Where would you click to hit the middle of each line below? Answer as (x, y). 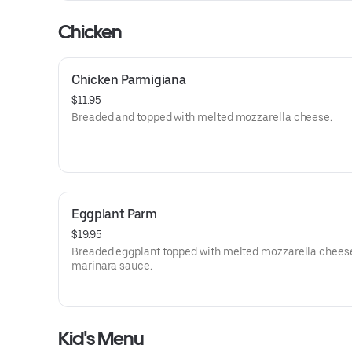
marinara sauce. (112, 266)
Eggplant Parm (114, 214)
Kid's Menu (101, 338)
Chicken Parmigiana (129, 80)
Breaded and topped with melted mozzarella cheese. (202, 117)
